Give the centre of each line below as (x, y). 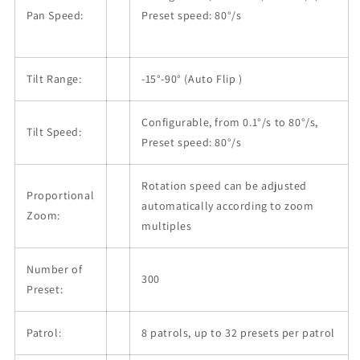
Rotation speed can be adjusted (225, 186)
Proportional (61, 196)
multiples (167, 226)
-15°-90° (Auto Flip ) (192, 79)
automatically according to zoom (228, 206)
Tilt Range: (54, 79)
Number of (55, 270)
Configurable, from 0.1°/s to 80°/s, (230, 123)
